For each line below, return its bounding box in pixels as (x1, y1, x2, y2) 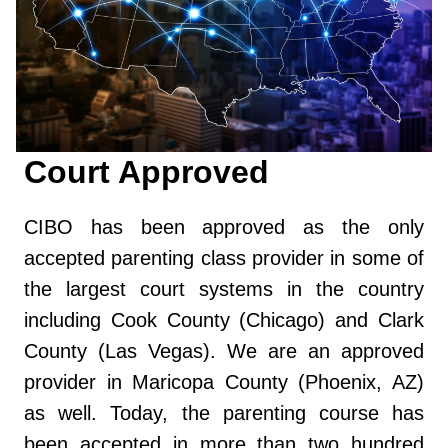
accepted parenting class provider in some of (24, 247, 424, 270)
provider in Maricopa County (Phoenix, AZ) (24, 371, 424, 394)
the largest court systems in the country (24, 278, 424, 301)
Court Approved (24, 154, 269, 191)
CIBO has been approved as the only (24, 216, 424, 239)
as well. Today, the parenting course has (24, 402, 424, 425)
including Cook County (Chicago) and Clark (24, 309, 424, 332)
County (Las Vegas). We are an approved (24, 340, 424, 363)
